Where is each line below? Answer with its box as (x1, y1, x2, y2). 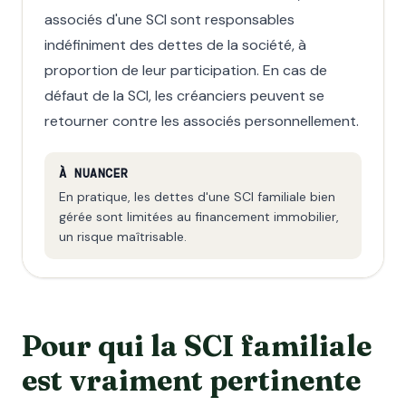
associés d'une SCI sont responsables (44, 10, 295, 29)
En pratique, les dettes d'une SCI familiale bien (59, 188, 335, 205)
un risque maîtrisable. (59, 228, 187, 245)
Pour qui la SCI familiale (22, 328, 372, 363)
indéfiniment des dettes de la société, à (44, 35, 306, 54)
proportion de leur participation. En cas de (44, 61, 327, 80)
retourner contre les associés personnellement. (44, 111, 359, 130)
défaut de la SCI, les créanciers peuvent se (44, 86, 324, 105)
